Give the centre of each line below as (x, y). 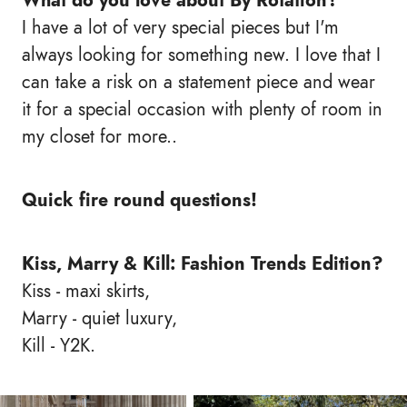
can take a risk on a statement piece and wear (199, 82)
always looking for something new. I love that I (201, 55)
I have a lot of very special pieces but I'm (180, 28)
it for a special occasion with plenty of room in (202, 109)
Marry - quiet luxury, (99, 318)
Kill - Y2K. (59, 346)
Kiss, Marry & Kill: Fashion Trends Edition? (203, 264)
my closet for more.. (99, 137)
